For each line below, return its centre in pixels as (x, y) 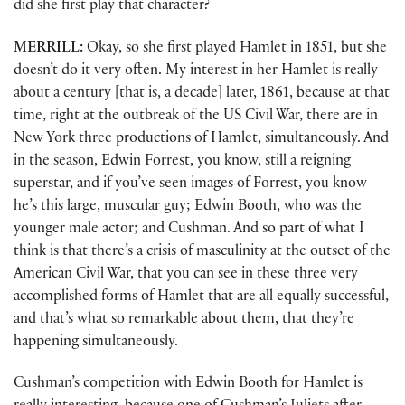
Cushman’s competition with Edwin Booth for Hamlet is (188, 384)
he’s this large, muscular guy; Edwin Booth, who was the (188, 207)
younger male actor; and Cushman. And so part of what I (189, 230)
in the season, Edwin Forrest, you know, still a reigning (182, 162)
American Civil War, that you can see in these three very (186, 275)
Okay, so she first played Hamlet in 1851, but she (235, 49)
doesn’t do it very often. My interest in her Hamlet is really (196, 71)
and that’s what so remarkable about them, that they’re (184, 320)
